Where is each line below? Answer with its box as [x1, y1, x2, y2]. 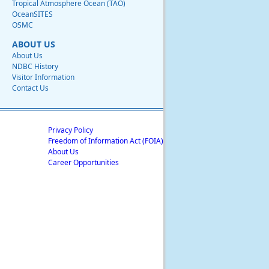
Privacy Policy [47, 125, 93, 136]
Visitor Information [12, 72, 74, 83]
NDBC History [12, 61, 58, 72]
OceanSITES [12, 9, 53, 20]
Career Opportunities [47, 157, 119, 168]
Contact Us [12, 83, 49, 94]
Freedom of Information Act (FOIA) [47, 136, 163, 147]
